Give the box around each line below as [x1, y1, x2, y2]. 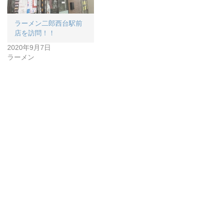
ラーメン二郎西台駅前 [15, 19, 82, 27]
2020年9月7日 [7, 43, 51, 51]
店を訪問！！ [15, 29, 55, 37]
